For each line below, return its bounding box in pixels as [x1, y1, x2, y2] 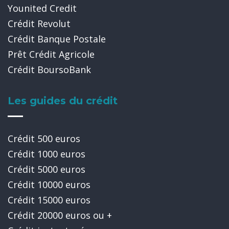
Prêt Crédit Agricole [8, 48, 95, 60]
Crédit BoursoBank [8, 63, 91, 76]
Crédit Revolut [8, 17, 71, 30]
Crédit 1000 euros [8, 148, 85, 160]
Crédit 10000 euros [8, 178, 90, 191]
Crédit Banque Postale [8, 33, 106, 45]
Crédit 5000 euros [8, 163, 85, 175]
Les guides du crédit [8, 95, 118, 107]
